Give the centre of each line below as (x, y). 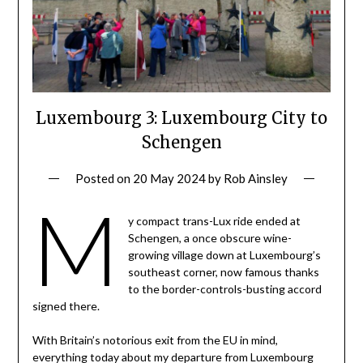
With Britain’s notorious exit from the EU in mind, (155, 340)
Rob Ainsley (256, 178)
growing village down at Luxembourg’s (225, 254)
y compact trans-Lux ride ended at (215, 220)
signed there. (66, 305)
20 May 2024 (169, 178)
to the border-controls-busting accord (225, 288)
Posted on (104, 178)
